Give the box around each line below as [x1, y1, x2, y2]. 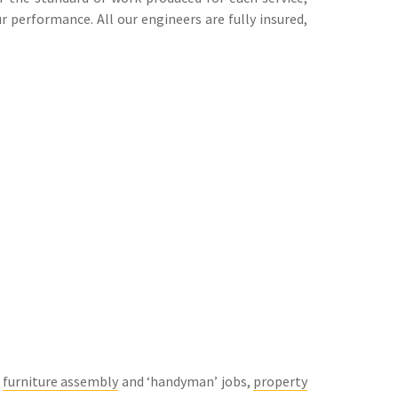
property [253, 371, 307, 390]
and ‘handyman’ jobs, [118, 371, 253, 390]
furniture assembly [2, 371, 118, 390]
